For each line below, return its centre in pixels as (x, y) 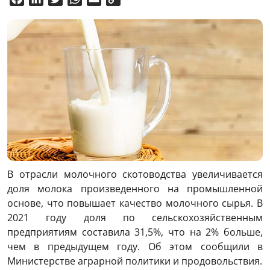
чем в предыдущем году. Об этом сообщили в (135, 246)
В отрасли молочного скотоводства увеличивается (135, 174)
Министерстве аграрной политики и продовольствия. (135, 261)
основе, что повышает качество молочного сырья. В (135, 203)
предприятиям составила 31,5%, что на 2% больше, (135, 232)
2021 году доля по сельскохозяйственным (135, 217)
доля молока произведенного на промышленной (135, 188)
